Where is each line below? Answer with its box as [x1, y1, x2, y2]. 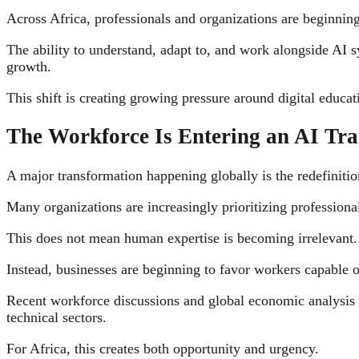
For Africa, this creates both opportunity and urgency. [6, 340, 319, 357]
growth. [6, 58, 51, 75]
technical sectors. [6, 309, 107, 325]
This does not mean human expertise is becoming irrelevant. [6, 229, 357, 246]
